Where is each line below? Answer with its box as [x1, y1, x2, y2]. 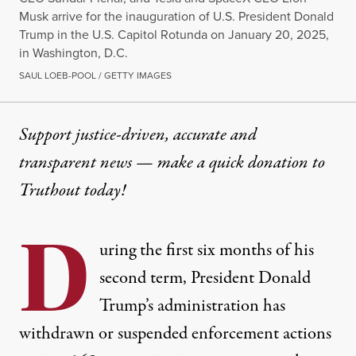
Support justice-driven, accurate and [19, 122, 257, 149]
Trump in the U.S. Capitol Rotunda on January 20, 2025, [19, 25, 329, 44]
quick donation [209, 150, 308, 176]
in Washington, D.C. [19, 44, 128, 62]
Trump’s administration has [99, 293, 285, 319]
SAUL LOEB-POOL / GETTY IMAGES [19, 68, 172, 83]
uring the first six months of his [99, 238, 314, 264]
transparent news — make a [19, 150, 209, 176]
